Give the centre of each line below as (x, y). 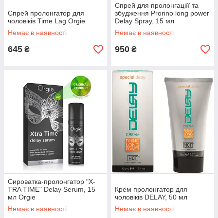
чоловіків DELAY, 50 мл (151, 197)
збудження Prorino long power (162, 13)
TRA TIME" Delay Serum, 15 (52, 189)
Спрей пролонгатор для (46, 13)
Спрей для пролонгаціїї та (157, 5)
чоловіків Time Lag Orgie (46, 21)
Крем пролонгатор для (151, 189)
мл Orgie (22, 197)
